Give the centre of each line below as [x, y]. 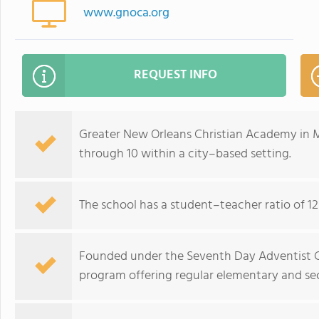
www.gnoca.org [127, 13]
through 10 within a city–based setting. [185, 154]
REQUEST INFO [176, 75]
